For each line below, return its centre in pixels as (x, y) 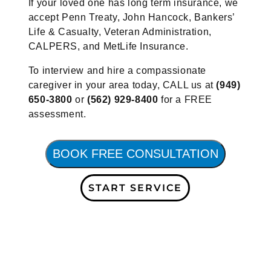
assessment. (57, 114)
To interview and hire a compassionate (117, 71)
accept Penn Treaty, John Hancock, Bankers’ (131, 18)
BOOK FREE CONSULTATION (135, 154)
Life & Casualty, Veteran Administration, (120, 32)
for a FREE (187, 100)
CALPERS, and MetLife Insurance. (108, 47)
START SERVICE (135, 188)
